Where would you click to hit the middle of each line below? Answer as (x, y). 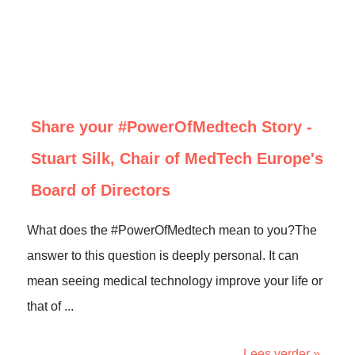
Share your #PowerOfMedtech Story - (172, 127)
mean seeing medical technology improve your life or (175, 281)
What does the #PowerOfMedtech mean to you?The (172, 230)
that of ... (50, 306)
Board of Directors (101, 190)
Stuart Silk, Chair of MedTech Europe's (177, 158)
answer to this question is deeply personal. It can (163, 256)
